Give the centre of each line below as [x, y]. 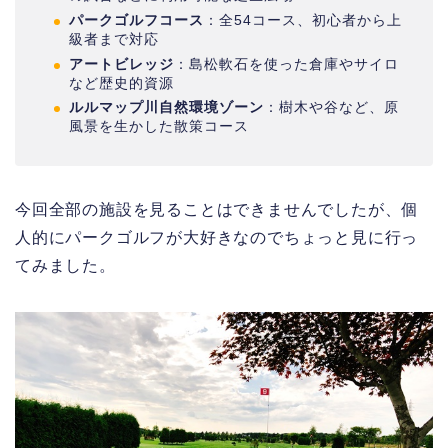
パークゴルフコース [136, 19]
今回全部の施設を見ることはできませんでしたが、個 [217, 210]
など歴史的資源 [121, 82]
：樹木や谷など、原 [331, 107]
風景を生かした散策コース [159, 126]
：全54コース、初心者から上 [303, 19]
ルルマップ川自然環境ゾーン [166, 107]
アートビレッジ [121, 63]
